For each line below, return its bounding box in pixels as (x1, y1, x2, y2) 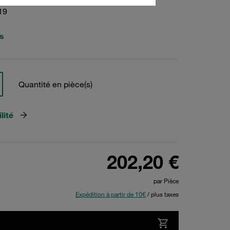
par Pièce (154, 177, 179, 185)
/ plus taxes (146, 190, 179, 198)
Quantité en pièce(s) (18, 79, 92, 89)
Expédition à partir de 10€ (75, 190, 146, 198)
